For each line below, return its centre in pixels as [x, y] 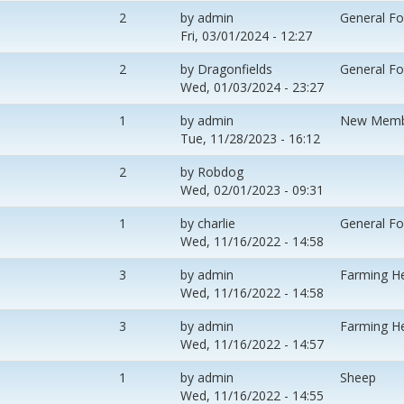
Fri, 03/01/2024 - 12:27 [246, 35]
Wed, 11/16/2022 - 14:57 [252, 344]
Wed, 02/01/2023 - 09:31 [252, 189]
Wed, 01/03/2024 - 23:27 [252, 87]
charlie [216, 223]
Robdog [220, 171]
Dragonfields [235, 69]
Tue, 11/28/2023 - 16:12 [250, 138]
